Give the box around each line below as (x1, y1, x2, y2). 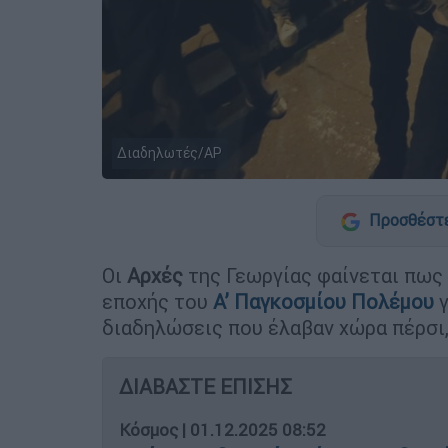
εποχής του (102, 288, 208, 314)
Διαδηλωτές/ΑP (117, 143, 222, 162)
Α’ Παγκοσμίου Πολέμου (208, 288, 434, 314)
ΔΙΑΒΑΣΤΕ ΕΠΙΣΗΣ (119, 373, 292, 399)
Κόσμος (119, 418, 178, 441)
